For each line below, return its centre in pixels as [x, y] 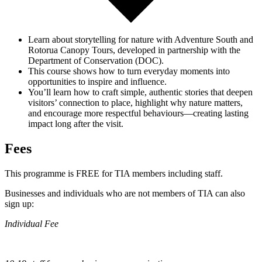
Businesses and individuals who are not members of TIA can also [125, 194]
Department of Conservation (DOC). [96, 61]
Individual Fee [32, 224]
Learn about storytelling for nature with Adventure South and [141, 40]
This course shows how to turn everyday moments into [129, 71]
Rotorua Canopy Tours [70, 50]
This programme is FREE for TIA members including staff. [114, 174]
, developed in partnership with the [177, 50]
